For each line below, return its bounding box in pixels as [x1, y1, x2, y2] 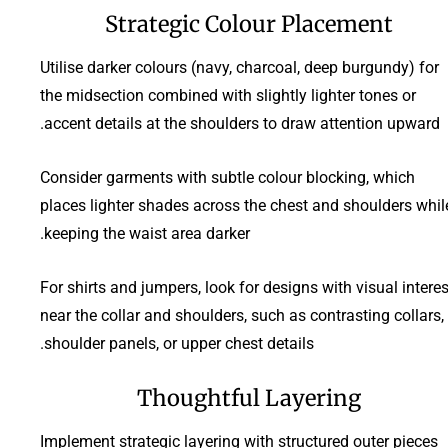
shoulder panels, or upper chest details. [44, 333, 314, 353]
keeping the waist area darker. [44, 223, 250, 243]
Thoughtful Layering [137, 383, 361, 412]
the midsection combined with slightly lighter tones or [40, 85, 416, 105]
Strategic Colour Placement [105, 9, 393, 38]
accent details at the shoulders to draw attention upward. [44, 113, 440, 133]
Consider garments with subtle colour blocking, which [40, 167, 415, 187]
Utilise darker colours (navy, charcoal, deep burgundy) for [40, 57, 439, 77]
